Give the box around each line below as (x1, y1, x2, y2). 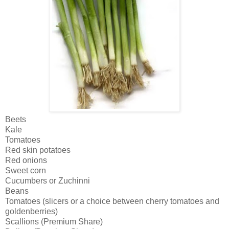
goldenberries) (5, 207, 58, 216)
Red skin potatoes (5, 146, 71, 155)
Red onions (5, 156, 47, 165)
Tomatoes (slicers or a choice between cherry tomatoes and (5, 197, 219, 206)
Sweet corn (5, 166, 46, 175)
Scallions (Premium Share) (5, 217, 103, 226)
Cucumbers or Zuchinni (5, 176, 90, 186)
